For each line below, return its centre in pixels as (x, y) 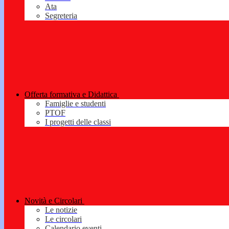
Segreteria (61, 16)
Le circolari (63, 219)
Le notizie (61, 210)
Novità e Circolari (53, 201)
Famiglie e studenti (75, 104)
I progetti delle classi (78, 122)
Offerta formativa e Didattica (71, 95)
